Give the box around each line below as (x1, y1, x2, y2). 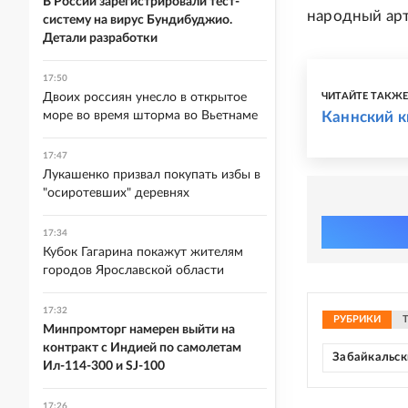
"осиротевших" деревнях (43, 187, 189, 199)
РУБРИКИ (333, 314, 381, 324)
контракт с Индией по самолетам (43, 342, 241, 354)
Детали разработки (43, 32, 158, 45)
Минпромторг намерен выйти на (43, 323, 235, 336)
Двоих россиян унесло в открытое (43, 91, 247, 104)
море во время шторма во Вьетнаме (43, 109, 258, 122)
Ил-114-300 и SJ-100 (43, 360, 165, 372)
